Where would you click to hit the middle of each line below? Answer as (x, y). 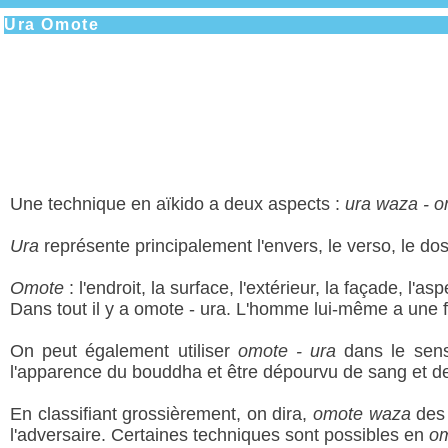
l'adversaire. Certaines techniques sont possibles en (219, 435)
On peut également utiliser (124, 351)
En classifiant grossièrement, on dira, (162, 414)
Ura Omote (52, 24)
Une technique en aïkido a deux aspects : (175, 204)
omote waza (362, 414)
